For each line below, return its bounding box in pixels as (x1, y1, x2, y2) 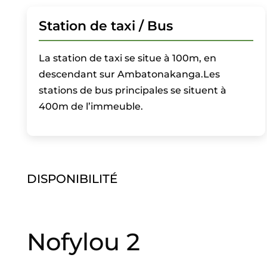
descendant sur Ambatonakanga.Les (38, 69, 220, 80)
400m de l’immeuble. (38, 101, 143, 112)
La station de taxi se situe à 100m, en (38, 52, 216, 64)
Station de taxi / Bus (38, 18, 173, 34)
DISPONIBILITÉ (26, 172, 117, 186)
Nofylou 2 (26, 227, 140, 256)
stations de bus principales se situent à (38, 85, 226, 96)
